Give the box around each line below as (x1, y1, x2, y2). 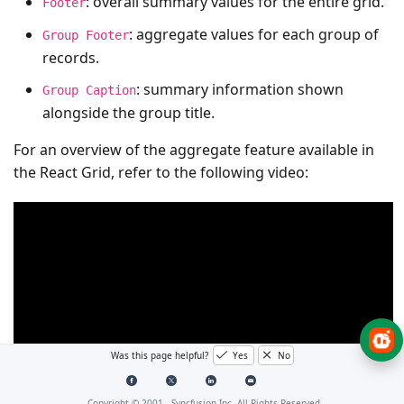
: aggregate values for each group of (129, 23, 379, 44)
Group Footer (42, 27, 129, 42)
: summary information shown (136, 78, 344, 99)
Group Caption (42, 82, 136, 97)
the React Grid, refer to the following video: (14, 161, 308, 182)
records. (42, 47, 99, 68)
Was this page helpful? (111, 349, 211, 362)
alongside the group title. (42, 102, 215, 123)
